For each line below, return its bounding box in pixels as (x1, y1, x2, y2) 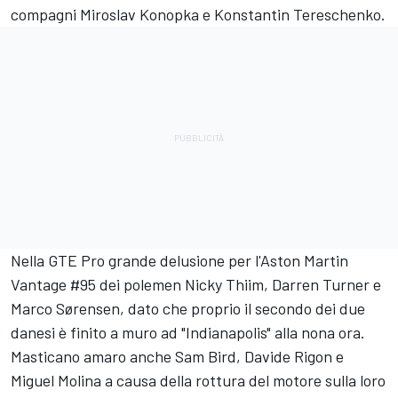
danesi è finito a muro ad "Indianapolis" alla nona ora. (11, 322, 365, 343)
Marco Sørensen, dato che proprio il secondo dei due (11, 298, 365, 319)
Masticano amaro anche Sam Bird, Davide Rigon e (11, 346, 344, 367)
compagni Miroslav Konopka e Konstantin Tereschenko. (11, 4, 386, 25)
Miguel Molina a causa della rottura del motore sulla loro (11, 370, 386, 391)
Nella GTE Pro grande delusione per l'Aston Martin (11, 251, 348, 271)
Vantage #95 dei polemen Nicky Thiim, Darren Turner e (11, 275, 381, 295)
